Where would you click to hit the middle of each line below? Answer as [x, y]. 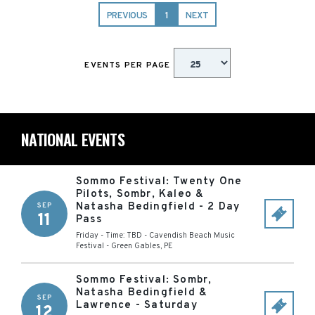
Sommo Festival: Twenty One [159, 182]
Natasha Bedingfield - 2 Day [158, 207]
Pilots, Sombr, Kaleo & [140, 194]
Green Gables [136, 246]
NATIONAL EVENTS [73, 139]
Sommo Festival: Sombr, [144, 280]
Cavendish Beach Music [192, 236]
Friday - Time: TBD [109, 236]
